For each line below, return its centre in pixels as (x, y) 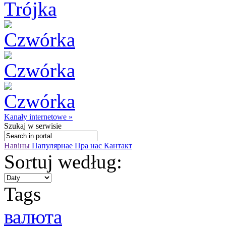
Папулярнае (53, 146)
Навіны (18, 146)
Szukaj (15, 126)
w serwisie (44, 126)
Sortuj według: (63, 162)
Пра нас (89, 146)
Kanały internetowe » (38, 117)
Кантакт (118, 146)
